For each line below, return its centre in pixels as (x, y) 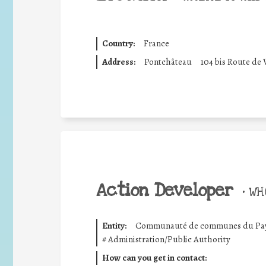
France (156, 43)
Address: (118, 61)
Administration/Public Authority (169, 239)
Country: (118, 43)
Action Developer (165, 191)
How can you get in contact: (154, 257)
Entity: (114, 226)
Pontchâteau (168, 61)
